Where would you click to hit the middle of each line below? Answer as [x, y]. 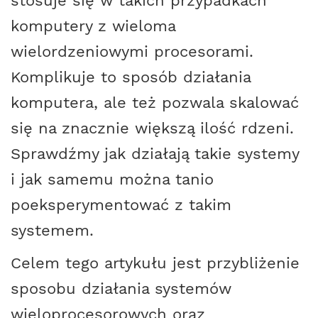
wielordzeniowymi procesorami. [132, 51]
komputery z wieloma [93, 26]
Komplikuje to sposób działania [131, 77]
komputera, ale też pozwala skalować [155, 102]
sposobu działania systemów [121, 288]
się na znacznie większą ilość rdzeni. [152, 128]
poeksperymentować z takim [121, 204]
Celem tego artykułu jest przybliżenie [155, 263]
